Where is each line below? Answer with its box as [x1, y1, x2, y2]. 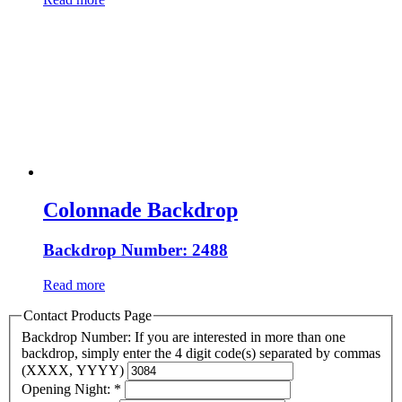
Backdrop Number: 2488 [43, 240, 228, 260]
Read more [43, 276, 105, 293]
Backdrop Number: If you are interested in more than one [22, 328, 345, 345]
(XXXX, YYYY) [22, 362, 127, 378]
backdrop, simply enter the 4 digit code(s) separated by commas [22, 345, 380, 361]
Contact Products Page [23, 307, 152, 323]
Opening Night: [22, 380, 114, 397]
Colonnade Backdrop [43, 198, 238, 223]
